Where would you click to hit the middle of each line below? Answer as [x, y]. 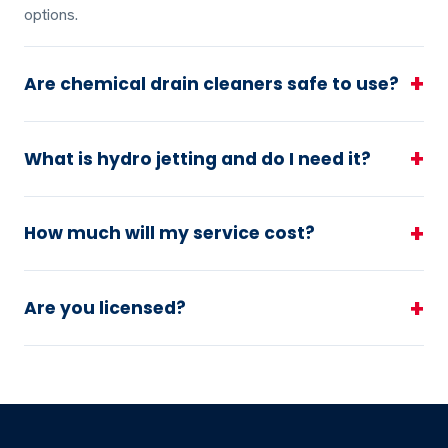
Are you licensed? [105, 308]
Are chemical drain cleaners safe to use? [211, 83]
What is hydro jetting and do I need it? [197, 158]
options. [51, 14]
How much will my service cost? [169, 233]
